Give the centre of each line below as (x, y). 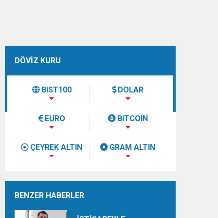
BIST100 (56, 90)
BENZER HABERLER (49, 195)
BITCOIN (132, 118)
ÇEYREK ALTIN (56, 147)
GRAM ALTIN (133, 147)
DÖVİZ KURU (38, 61)
